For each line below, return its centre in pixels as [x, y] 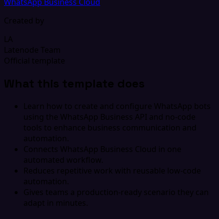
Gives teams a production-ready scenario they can [116, 192]
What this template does [74, 83]
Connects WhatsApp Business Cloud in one [102, 149]
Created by [24, 20]
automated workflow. [63, 160]
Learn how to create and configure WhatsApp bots [117, 106]
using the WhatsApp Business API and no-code [109, 117]
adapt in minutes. [56, 203]
